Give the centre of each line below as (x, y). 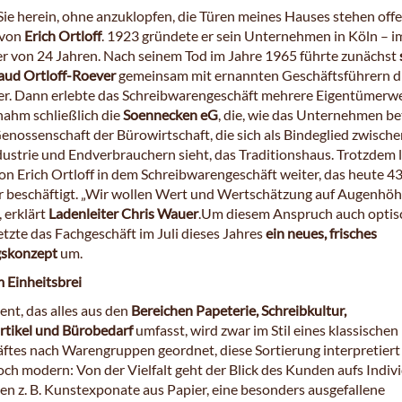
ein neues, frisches (320, 233)
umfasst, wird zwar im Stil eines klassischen (266, 330)
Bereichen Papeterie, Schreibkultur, (237, 310)
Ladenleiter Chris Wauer (122, 214)
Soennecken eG (170, 115)
